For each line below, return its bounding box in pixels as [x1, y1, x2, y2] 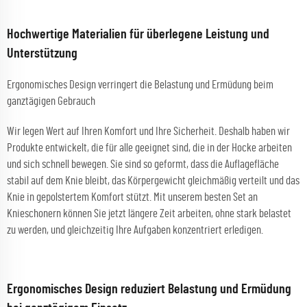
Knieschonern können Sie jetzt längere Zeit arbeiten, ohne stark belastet [7, 208, 291, 219]
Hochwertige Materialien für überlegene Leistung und [7, 27, 269, 41]
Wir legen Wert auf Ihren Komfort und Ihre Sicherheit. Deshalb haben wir [7, 125, 290, 137]
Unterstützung [7, 47, 77, 60]
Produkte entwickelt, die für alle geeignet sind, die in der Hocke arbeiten [7, 142, 292, 153]
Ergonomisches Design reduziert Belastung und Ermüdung [7, 282, 291, 296]
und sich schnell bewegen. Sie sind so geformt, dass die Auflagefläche [7, 158, 279, 170]
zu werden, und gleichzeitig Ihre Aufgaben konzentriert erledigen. [7, 224, 263, 236]
